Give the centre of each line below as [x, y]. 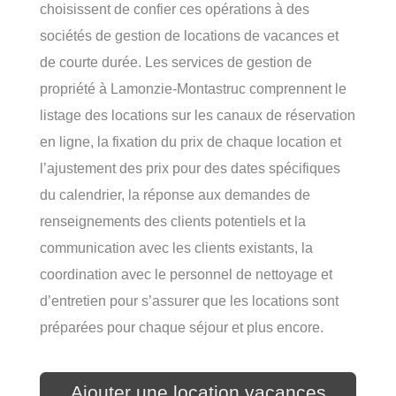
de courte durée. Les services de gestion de [176, 61]
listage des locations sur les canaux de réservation [198, 114]
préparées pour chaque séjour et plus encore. [182, 327]
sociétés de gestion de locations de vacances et [189, 35]
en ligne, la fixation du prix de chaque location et [190, 141]
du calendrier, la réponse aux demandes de [175, 194]
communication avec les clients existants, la [176, 247]
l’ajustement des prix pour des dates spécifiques [190, 168]
